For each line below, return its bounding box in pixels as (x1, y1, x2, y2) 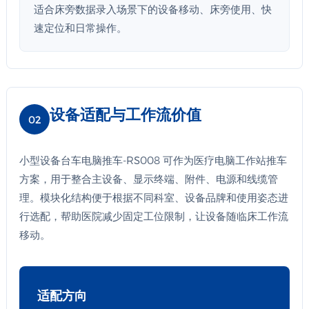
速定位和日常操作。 (33, 21, 127, 34)
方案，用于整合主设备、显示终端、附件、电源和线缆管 (19, 172, 278, 185)
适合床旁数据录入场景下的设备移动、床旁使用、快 (33, 3, 272, 15)
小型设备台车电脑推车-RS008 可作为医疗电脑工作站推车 (19, 154, 287, 166)
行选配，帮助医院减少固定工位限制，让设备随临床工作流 (19, 210, 288, 222)
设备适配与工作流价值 (49, 105, 201, 123)
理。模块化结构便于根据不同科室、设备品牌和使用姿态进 (19, 191, 288, 203)
